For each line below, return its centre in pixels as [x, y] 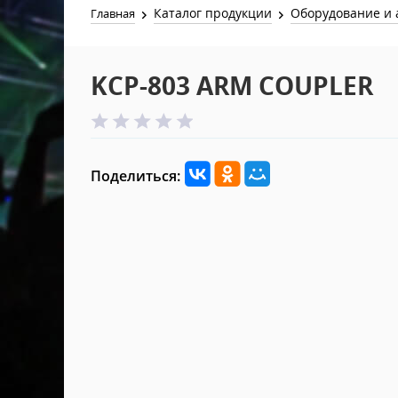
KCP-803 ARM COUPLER [232, 85]
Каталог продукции [213, 13]
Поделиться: [135, 176]
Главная [113, 13]
